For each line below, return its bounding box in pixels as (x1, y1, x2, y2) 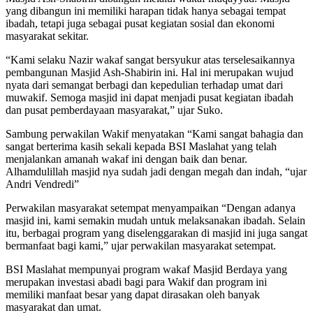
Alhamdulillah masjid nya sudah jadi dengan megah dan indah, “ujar (6, 166, 307, 178)
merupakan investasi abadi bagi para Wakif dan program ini (6, 276, 267, 289)
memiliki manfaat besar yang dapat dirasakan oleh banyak (6, 289, 260, 301)
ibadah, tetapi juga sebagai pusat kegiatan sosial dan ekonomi (6, 17, 275, 30)
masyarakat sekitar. (6, 30, 89, 43)
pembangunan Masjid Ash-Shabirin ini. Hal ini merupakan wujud (6, 66, 293, 79)
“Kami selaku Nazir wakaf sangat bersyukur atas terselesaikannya (6, 54, 295, 66)
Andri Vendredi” (6, 178, 79, 191)
